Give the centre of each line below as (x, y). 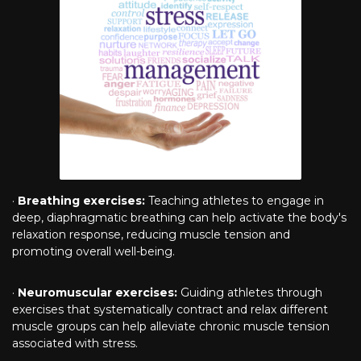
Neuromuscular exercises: (98, 292)
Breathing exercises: (81, 200)
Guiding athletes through (250, 292)
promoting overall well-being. (93, 251)
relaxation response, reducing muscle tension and (151, 234)
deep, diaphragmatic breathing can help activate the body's (179, 217)
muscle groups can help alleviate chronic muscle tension (171, 326)
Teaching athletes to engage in (234, 200)
